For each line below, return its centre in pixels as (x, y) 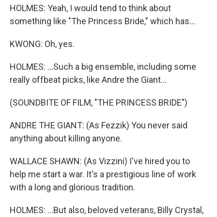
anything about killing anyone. (66, 138)
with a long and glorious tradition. (72, 187)
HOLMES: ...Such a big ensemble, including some (103, 67)
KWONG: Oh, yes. (42, 44)
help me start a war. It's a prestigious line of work (103, 174)
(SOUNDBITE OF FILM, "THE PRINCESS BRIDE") (99, 102)
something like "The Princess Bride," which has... (102, 21)
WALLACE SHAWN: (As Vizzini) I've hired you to (100, 161)
